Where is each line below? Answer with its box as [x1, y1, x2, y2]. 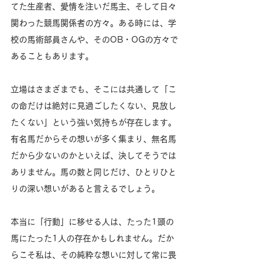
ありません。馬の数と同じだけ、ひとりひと [11, 167, 176, 176]
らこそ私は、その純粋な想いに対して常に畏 [11, 250, 176, 259]
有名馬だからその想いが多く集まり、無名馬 [11, 134, 176, 143]
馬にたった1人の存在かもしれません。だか [11, 234, 174, 243]
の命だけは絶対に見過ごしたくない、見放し [11, 101, 176, 110]
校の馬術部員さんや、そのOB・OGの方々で [11, 35, 178, 44]
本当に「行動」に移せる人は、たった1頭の [11, 217, 174, 226]
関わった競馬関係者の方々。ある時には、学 [11, 18, 176, 27]
